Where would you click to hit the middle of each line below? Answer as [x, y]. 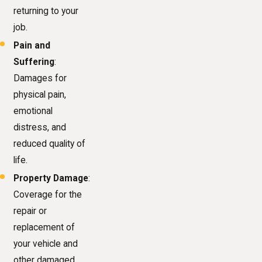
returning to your [46, 11]
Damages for [40, 78]
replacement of [44, 227]
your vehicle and [46, 244]
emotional [33, 111]
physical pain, [40, 94]
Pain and [32, 45]
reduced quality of [50, 144]
